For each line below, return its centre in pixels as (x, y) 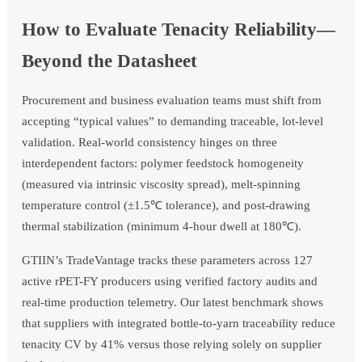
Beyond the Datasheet (110, 61)
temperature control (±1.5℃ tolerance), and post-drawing (166, 205)
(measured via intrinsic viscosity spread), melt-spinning (162, 184)
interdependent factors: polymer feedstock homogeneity (163, 163)
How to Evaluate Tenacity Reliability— (179, 29)
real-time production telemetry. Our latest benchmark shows (173, 302)
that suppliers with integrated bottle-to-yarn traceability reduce (179, 323)
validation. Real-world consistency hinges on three (150, 142)
